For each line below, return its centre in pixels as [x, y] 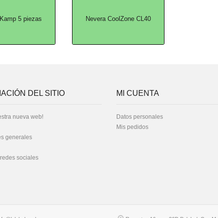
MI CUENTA [138, 93]
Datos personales [140, 117]
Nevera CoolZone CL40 [118, 19]
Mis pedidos [132, 127]
